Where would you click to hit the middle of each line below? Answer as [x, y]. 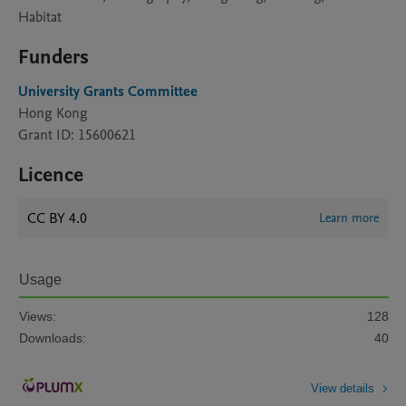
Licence [51, 175]
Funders [53, 57]
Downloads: [53, 338]
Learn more [349, 218]
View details [343, 388]
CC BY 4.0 [57, 218]
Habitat [40, 17]
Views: [38, 316]
